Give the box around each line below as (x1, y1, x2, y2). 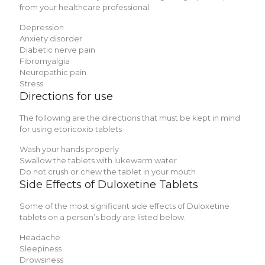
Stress (20, 78, 43, 88)
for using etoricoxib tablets (20, 124, 122, 134)
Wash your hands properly (20, 144, 119, 154)
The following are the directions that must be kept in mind (20, 112, 240, 122)
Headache (20, 232, 60, 242)
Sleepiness (20, 243, 62, 253)
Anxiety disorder (20, 33, 82, 43)
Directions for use (20, 89, 113, 103)
